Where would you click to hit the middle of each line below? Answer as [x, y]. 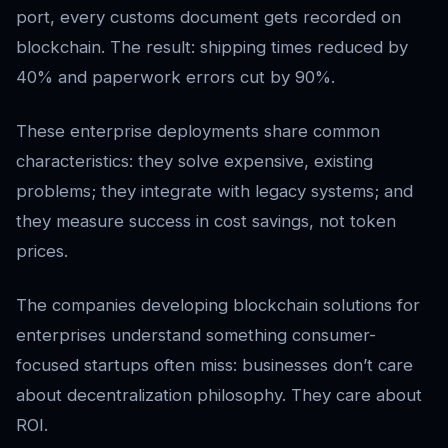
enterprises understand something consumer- [196, 335]
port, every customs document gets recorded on [208, 17]
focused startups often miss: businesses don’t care [214, 365]
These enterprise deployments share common [198, 131]
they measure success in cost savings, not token [206, 221]
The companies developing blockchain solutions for [218, 305]
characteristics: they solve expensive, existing [194, 161]
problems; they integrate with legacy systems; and [214, 191]
